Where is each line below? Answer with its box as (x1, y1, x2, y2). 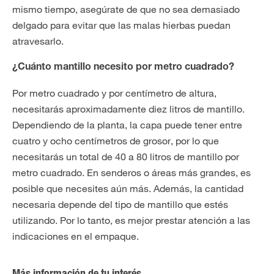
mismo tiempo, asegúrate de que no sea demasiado (12, 3, 240, 15)
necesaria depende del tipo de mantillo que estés (12, 198, 228, 210)
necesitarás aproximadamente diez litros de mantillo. (12, 103, 245, 115)
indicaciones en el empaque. (12, 230, 139, 242)
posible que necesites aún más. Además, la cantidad (12, 182, 243, 194)
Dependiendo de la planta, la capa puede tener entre (12, 119, 242, 131)
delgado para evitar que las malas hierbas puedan (12, 19, 231, 31)
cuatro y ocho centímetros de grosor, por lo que (12, 135, 219, 147)
